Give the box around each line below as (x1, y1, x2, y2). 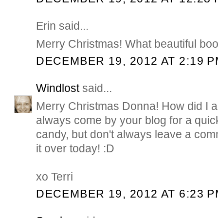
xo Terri (36, 170, 73, 183)
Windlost (36, 82, 80, 95)
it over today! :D (36, 142, 115, 155)
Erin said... (36, 19, 89, 33)
